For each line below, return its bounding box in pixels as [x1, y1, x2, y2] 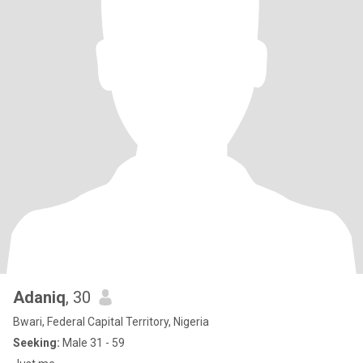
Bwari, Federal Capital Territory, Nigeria [13, 315, 209, 328]
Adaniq [13, 288, 66, 307]
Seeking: [13, 336, 60, 349]
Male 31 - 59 [60, 336, 125, 349]
